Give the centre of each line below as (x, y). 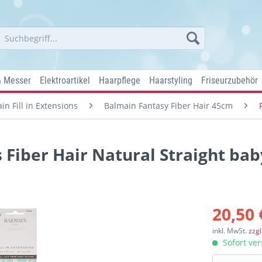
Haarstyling (171, 80)
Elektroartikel (65, 80)
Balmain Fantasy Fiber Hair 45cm (168, 106)
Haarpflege (120, 80)
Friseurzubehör (230, 80)
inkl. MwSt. (231, 231)
